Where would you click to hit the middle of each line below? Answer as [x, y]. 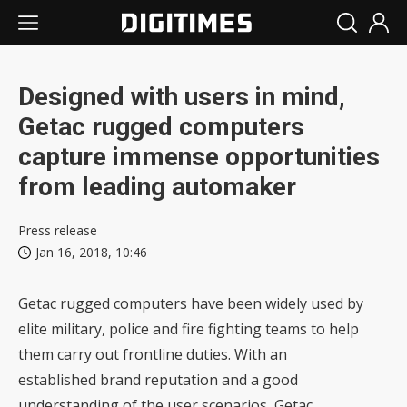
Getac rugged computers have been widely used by [191, 303]
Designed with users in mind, [182, 97]
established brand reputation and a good [158, 380]
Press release [58, 230]
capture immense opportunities [199, 157]
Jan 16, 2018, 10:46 [91, 252]
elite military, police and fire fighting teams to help [189, 329]
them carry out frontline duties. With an [153, 354]
